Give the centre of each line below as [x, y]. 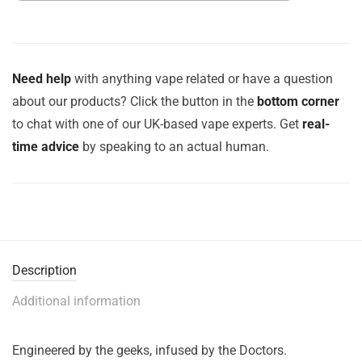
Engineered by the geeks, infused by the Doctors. [149, 350]
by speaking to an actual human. [174, 147]
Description [44, 270]
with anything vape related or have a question [202, 79]
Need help [42, 79]
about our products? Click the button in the [135, 101]
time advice [46, 147]
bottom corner [298, 101]
